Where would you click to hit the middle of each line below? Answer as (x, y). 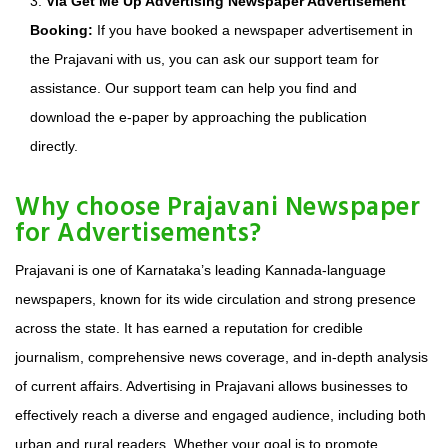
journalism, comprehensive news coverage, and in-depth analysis (221, 357)
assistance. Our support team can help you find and (193, 88)
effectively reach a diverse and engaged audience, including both (220, 415)
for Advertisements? (138, 235)
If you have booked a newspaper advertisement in (253, 30)
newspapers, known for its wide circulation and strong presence (215, 299)
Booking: (61, 30)
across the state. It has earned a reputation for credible (189, 328)
